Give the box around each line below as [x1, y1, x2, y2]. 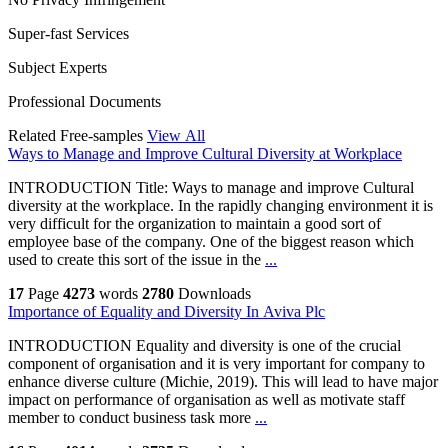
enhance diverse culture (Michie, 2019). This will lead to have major [8, 373, 438, 391]
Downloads [178, 285, 251, 303]
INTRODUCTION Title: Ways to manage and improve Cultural [8, 179, 414, 197]
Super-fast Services [8, 25, 129, 43]
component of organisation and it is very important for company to [8, 355, 425, 373]
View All [147, 127, 205, 145]
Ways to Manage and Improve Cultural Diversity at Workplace [8, 145, 402, 163]
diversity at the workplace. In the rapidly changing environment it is [8, 197, 433, 215]
